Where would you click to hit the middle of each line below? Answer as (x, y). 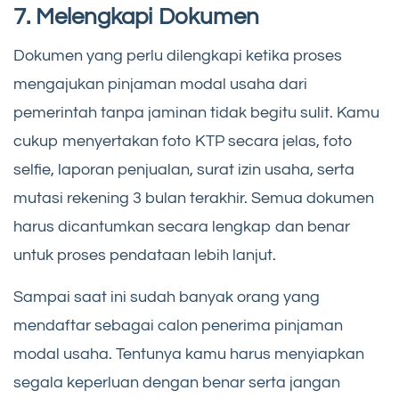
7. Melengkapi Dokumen (136, 17)
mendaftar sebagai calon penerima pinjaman (178, 326)
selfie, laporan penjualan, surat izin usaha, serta (184, 170)
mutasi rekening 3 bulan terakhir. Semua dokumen (194, 199)
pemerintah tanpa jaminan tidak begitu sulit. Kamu (196, 113)
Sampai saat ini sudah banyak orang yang (167, 297)
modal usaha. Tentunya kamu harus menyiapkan (189, 354)
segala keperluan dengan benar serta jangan (177, 383)
